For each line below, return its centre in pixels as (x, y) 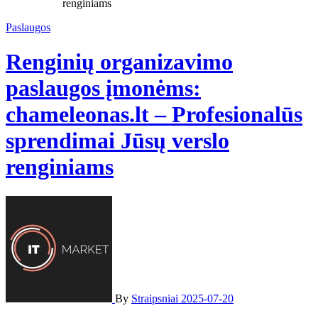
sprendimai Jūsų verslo (117, 141)
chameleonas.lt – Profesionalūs (154, 115)
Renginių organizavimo (119, 62)
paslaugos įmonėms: (103, 88)
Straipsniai (156, 298)
